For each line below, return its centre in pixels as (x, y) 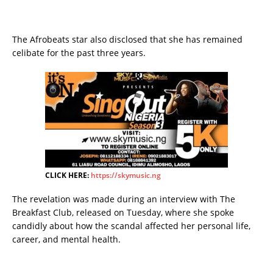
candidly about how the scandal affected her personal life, (131, 226)
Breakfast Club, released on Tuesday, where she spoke (123, 213)
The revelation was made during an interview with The (124, 199)
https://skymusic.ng (126, 175)
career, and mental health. (66, 239)
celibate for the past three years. (79, 53)
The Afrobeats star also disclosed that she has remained (127, 40)
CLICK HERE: (68, 175)
